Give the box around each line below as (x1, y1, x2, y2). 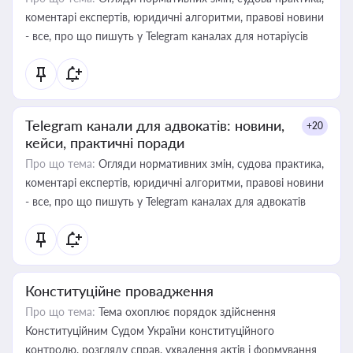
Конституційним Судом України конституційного (25, 324, 274, 337)
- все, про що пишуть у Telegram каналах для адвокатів (25, 195, 306, 208)
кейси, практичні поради (25, 134, 184, 151)
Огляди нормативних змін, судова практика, (95, 157, 324, 170)
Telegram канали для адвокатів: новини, (25, 117, 284, 134)
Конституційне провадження (25, 282, 214, 299)
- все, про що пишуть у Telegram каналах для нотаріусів (25, 29, 308, 43)
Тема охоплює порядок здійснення (95, 305, 276, 318)
